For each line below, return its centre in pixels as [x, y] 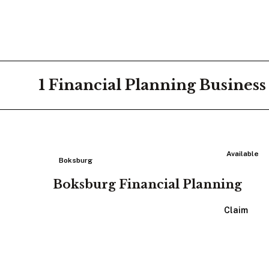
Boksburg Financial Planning [147, 184]
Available [243, 154]
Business [233, 85]
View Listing [134, 210]
